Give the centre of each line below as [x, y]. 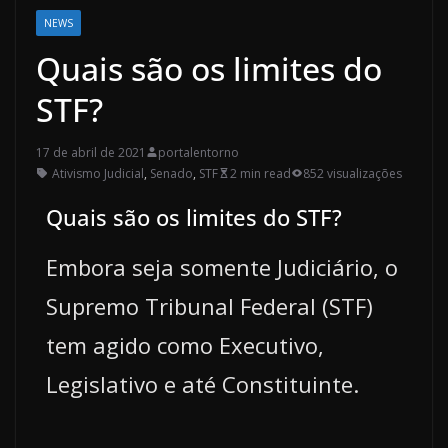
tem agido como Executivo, [185, 344]
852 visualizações [352, 173]
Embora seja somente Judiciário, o [222, 266]
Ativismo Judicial [98, 173]
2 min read [260, 173]
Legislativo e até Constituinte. [202, 383]
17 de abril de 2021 [91, 152]
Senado [171, 173]
